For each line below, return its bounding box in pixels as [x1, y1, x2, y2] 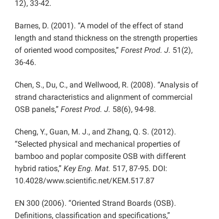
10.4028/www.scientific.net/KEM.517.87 [15, 175, 154, 185]
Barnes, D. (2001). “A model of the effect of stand [15, 21, 183, 30]
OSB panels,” [15, 104, 59, 114]
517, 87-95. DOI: [110, 163, 167, 173]
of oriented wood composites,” [15, 45, 121, 55]
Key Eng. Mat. [64, 163, 110, 173]
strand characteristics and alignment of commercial [15, 92, 193, 102]
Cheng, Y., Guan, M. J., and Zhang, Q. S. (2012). [15, 127, 176, 136]
